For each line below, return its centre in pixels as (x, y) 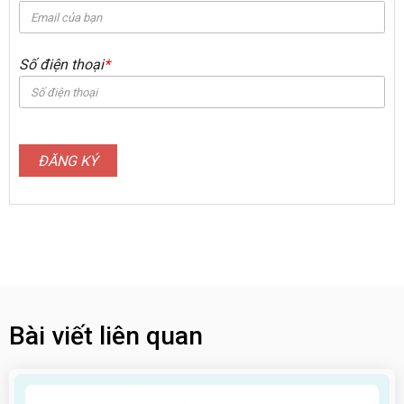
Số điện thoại (61, 65)
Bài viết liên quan (106, 336)
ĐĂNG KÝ (68, 161)
